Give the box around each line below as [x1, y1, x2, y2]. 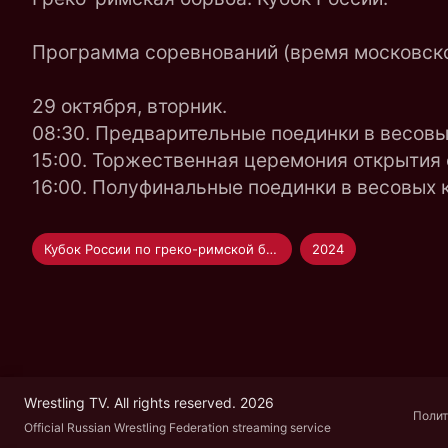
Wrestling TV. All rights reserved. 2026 [24, 394, 274, 412]
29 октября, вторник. [32, 94, 227, 118]
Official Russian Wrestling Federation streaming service [24, 420, 331, 436]
